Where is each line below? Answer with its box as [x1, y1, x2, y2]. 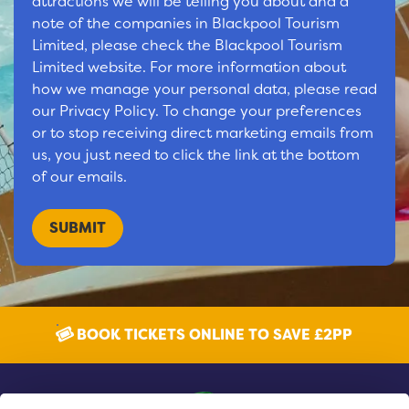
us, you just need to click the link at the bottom [32, 144, 360, 163]
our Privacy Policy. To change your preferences [32, 100, 362, 120]
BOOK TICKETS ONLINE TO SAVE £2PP [73, 325, 352, 345]
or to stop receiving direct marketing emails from [32, 122, 373, 142]
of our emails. [32, 166, 127, 185]
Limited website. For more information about [32, 57, 346, 76]
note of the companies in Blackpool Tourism [32, 13, 340, 32]
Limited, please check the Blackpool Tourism [32, 35, 342, 54]
